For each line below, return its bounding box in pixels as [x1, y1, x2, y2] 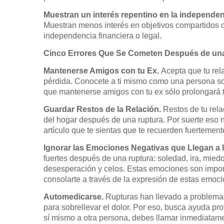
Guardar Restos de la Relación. [43, 105, 163, 113]
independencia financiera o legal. [43, 31, 161, 40]
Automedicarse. [43, 192, 105, 201]
